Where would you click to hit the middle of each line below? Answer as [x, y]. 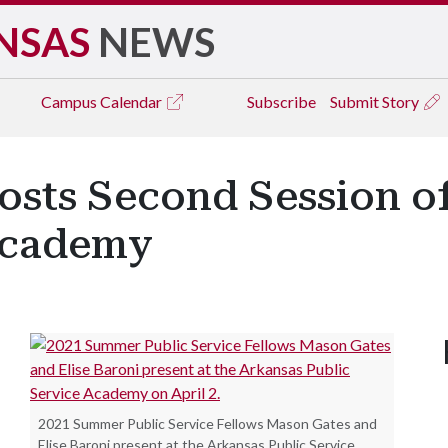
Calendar [132, 101]
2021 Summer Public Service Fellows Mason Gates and [207, 423]
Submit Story [376, 101]
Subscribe [281, 101]
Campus [70, 101]
